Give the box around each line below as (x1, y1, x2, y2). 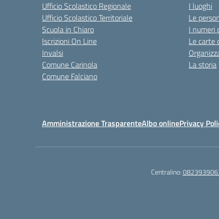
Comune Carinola (42, 59, 97, 70)
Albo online (142, 117, 179, 129)
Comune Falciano (42, 70, 97, 82)
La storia (189, 59, 217, 70)
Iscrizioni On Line (42, 35, 97, 47)
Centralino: (151, 167, 183, 177)
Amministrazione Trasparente (42, 117, 142, 129)
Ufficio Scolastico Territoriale (42, 12, 132, 23)
